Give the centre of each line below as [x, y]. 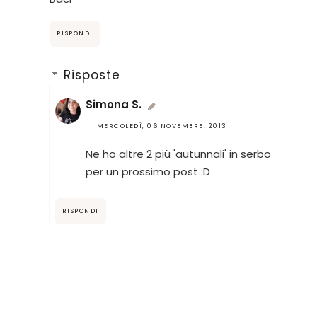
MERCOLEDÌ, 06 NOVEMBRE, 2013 [162, 126]
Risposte [92, 75]
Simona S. [113, 105]
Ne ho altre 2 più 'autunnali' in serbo [178, 154]
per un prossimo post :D [148, 172]
